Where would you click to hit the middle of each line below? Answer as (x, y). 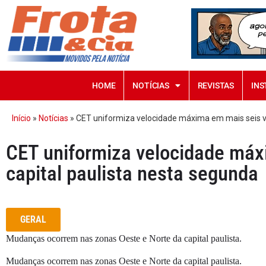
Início (21, 118)
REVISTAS (216, 85)
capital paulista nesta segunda (132, 173)
